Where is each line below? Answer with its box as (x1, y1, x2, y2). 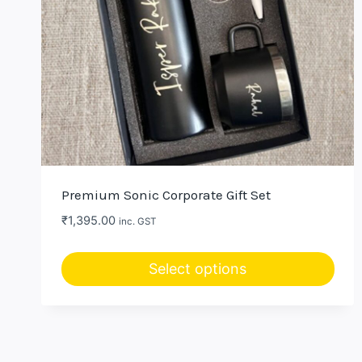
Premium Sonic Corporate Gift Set (61, 187, 271, 204)
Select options (149, 259, 247, 277)
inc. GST (118, 216, 156, 228)
